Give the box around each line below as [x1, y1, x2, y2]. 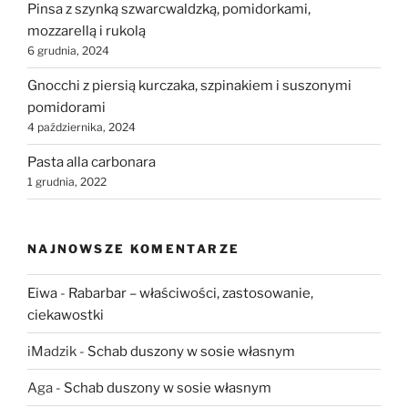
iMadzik [27, 342, 76, 360]
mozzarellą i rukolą [27, 23, 146, 40]
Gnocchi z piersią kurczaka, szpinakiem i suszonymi [27, 77, 352, 95]
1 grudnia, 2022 [27, 175, 107, 189]
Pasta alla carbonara [27, 154, 156, 171]
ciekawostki [27, 306, 104, 323]
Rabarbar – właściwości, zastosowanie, [68, 284, 313, 301]
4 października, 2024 [27, 120, 136, 135]
